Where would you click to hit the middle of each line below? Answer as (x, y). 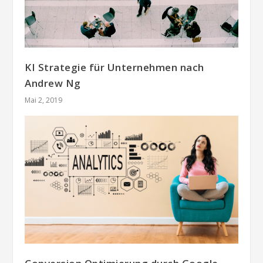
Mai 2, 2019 (44, 100)
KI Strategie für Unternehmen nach (114, 68)
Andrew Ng (53, 83)
